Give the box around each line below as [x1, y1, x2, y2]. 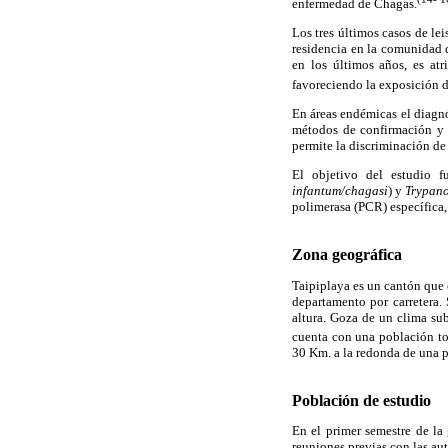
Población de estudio [292, 392, 431, 410]
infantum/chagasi [292, 183, 388, 199]
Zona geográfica [292, 246, 402, 264]
